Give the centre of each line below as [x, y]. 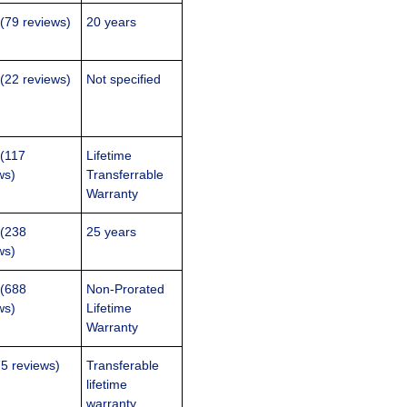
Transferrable [125, 175]
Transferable [123, 366]
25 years [112, 232]
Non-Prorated [126, 289]
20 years [112, 22]
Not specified [124, 79]
